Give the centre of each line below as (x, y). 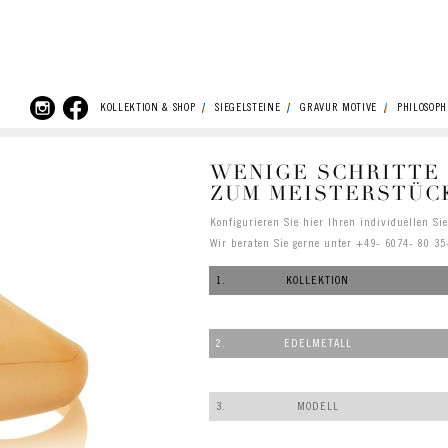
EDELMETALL (317, 343)
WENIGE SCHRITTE (325, 172)
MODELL (317, 406)
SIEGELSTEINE (248, 108)
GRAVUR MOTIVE (338, 108)
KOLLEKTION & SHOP (147, 108)
